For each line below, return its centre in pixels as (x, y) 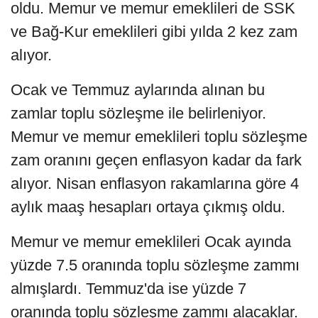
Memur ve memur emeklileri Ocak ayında (151, 242)
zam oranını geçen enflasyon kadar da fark (156, 160)
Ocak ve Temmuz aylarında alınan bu (138, 90)
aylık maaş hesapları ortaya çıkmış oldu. (148, 207)
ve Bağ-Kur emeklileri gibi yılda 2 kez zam (154, 32)
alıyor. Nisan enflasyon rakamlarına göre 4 (155, 184)
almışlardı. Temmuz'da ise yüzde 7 (128, 289)
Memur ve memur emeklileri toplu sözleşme (159, 137)
